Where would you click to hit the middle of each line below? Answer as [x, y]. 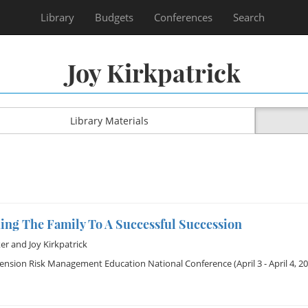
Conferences [183, 17]
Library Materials [109, 121]
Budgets [114, 17]
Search [249, 17]
